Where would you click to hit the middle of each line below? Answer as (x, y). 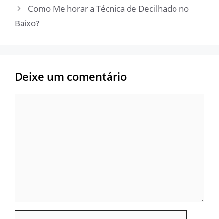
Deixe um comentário (71, 76)
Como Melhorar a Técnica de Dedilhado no (109, 8)
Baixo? (27, 23)
